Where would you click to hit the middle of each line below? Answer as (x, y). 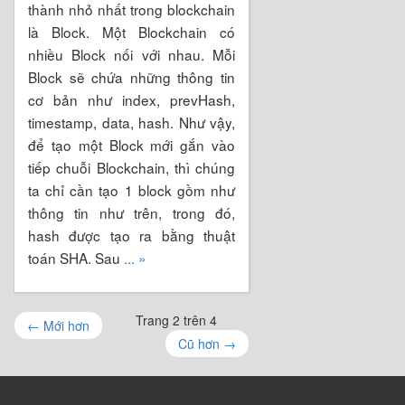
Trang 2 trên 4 (176, 320)
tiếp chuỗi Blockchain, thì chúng (132, 167)
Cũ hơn (201, 343)
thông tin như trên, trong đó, (132, 212)
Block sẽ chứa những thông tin (132, 76)
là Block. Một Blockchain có (132, 31)
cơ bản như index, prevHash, (132, 99)
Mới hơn (65, 325)
